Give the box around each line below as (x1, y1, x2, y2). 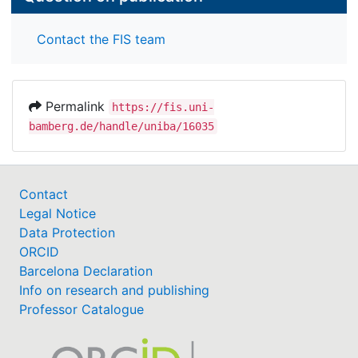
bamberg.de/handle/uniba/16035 (29, 119, 214, 133)
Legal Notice (19, 205, 96, 221)
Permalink (42, 97, 109, 114)
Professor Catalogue (19, 300, 144, 317)
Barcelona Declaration (19, 262, 153, 279)
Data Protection (19, 224, 115, 241)
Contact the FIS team (37, 30, 165, 47)
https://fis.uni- (112, 100, 214, 113)
